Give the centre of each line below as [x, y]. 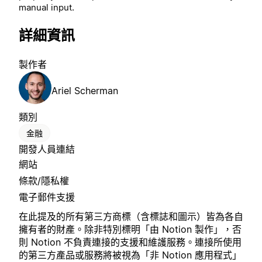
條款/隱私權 [44, 181]
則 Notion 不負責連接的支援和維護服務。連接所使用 [130, 242]
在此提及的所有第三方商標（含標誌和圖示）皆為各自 [131, 217]
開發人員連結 [47, 149]
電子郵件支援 [47, 197]
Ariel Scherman [85, 91]
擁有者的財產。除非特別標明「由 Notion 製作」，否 [130, 230]
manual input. [46, 7]
